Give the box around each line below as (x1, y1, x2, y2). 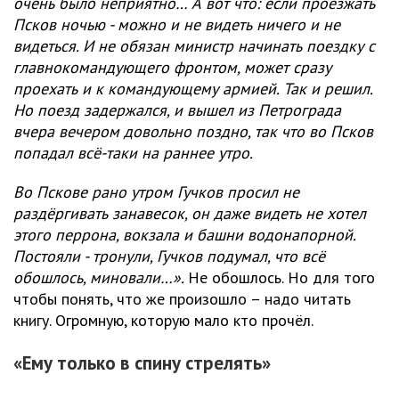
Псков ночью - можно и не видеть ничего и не (13, 14, 340, 36)
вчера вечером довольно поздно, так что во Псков (13, 121, 373, 142)
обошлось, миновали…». (13, 267, 188, 289)
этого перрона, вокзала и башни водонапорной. (13, 224, 355, 246)
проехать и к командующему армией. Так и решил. (13, 78, 372, 100)
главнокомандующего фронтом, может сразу (13, 57, 331, 78)
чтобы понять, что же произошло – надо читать (13, 289, 351, 310)
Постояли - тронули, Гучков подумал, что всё (13, 246, 325, 267)
